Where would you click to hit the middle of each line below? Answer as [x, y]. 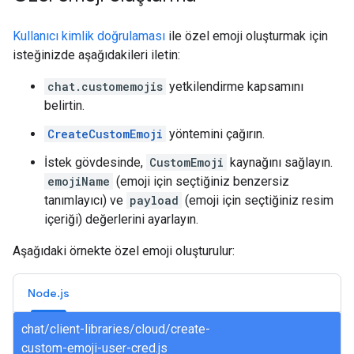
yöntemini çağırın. [215, 134]
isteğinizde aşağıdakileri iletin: [96, 55]
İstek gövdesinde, [95, 162]
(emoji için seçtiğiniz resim [258, 200]
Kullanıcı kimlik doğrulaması [89, 36]
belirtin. [64, 105]
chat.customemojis [105, 87]
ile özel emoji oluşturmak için [247, 36]
